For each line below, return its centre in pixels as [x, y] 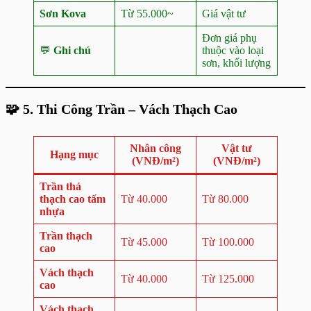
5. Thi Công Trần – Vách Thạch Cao [130, 109]
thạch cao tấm [73, 199]
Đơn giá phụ [229, 38]
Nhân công [155, 148]
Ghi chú [72, 50]
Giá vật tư [224, 14]
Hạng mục [74, 154]
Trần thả [60, 186]
